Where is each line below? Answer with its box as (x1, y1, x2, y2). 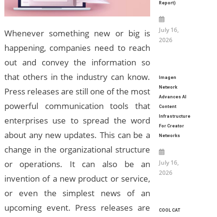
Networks (158, 133, 180, 138)
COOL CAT (158, 208, 181, 213)
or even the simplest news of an (4, 187, 151, 199)
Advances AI (158, 94, 186, 99)
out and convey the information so (4, 57, 151, 68)
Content (158, 104, 176, 109)
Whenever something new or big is (4, 28, 151, 39)
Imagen (158, 75, 176, 80)
